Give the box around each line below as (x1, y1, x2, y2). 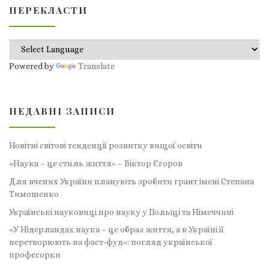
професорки (9, 250, 61, 260)
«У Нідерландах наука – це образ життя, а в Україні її (9, 225, 224, 235)
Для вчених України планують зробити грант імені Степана (9, 176, 254, 186)
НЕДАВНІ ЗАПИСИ (9, 104, 115, 117)
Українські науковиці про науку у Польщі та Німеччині (9, 207, 234, 217)
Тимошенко (9, 189, 59, 199)
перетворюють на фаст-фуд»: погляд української (9, 237, 213, 247)
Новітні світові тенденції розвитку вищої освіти (9, 141, 202, 151)
